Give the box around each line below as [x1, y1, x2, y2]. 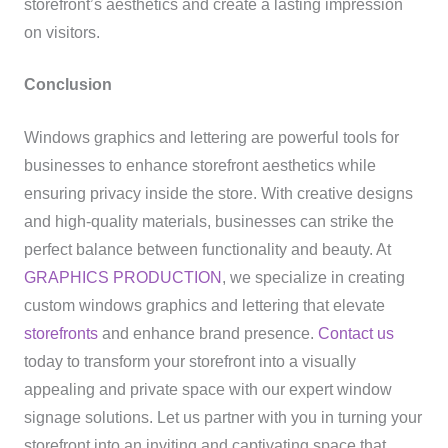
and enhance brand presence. [97, 325, 318, 343]
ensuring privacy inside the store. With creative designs [23, 185, 413, 203]
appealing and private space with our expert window [23, 381, 392, 399]
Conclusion [23, 76, 112, 94]
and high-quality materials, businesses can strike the [23, 213, 394, 231]
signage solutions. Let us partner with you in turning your [23, 409, 422, 427]
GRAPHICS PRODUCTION [23, 269, 222, 287]
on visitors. [23, 23, 100, 41]
